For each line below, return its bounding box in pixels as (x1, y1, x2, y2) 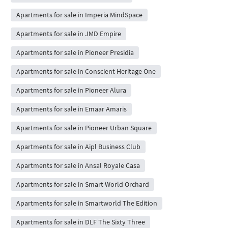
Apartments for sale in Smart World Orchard (16, 179, 149, 189)
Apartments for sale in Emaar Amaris (16, 104, 127, 113)
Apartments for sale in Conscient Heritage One (16, 66, 156, 76)
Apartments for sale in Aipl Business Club (16, 141, 140, 151)
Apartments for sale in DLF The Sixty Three (16, 217, 145, 226)
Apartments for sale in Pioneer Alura (16, 85, 126, 95)
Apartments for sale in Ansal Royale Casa (16, 160, 140, 170)
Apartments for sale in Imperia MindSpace (16, 10, 142, 19)
